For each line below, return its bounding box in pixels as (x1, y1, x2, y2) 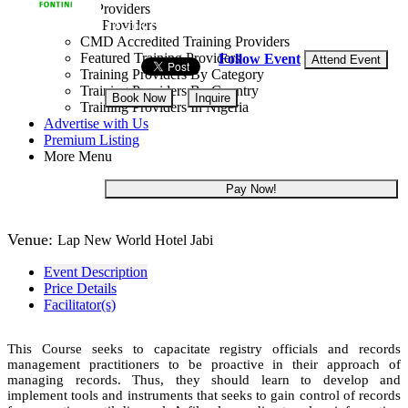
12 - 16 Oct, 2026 (105, 18, 215, 35)
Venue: (7, 230, 57, 249)
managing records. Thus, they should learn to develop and (7, 372, 401, 387)
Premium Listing (44, 132, 139, 148)
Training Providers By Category (80, 66, 264, 82)
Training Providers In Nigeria (80, 99, 249, 115)
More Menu (44, 148, 112, 164)
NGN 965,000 (189, 131, 313, 156)
